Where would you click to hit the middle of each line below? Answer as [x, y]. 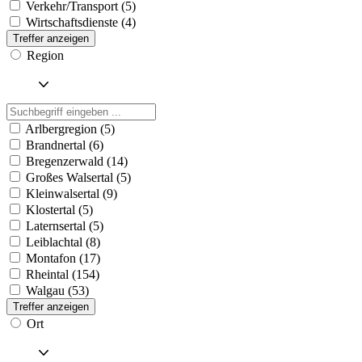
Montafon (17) [63, 258]
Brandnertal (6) [65, 145]
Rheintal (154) [63, 274]
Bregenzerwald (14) [77, 161]
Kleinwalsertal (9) [72, 193]
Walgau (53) [57, 290]
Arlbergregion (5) [70, 128]
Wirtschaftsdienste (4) [81, 22]
